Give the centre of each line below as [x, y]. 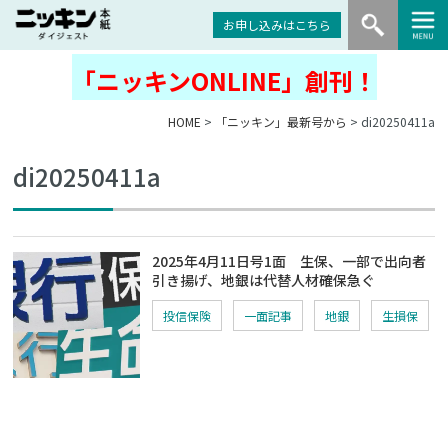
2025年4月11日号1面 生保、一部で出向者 [289, 261]
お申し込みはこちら [277, 24]
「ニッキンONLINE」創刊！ [224, 80]
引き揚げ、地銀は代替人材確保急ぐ [264, 280]
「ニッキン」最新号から [280, 121]
